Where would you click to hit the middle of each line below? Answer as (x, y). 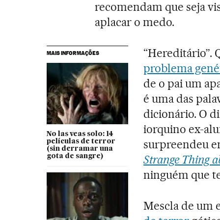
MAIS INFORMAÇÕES (73, 53)
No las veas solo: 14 (80, 134)
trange (166, 160)
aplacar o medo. (135, 22)
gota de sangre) (75, 156)
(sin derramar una (80, 149)
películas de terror (81, 142)
